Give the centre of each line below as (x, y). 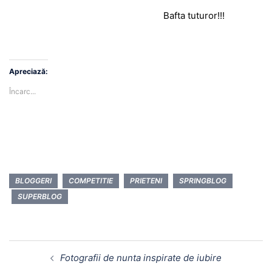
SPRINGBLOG (203, 181)
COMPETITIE (91, 181)
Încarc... (22, 92)
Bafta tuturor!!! (120, 16)
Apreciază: (29, 72)
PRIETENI (146, 181)
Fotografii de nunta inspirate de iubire (141, 258)
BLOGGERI (33, 181)
